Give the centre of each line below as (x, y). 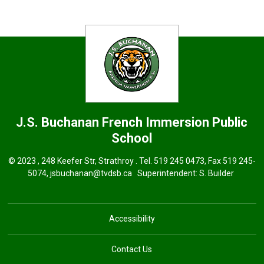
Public (230, 122)
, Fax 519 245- (230, 161)
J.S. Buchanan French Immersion (114, 122)
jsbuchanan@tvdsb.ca (91, 173)
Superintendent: (166, 173)
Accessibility (132, 218)
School (132, 138)
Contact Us (132, 249)
